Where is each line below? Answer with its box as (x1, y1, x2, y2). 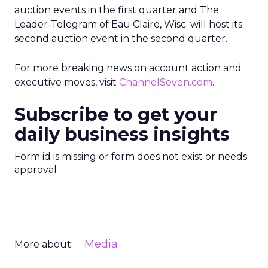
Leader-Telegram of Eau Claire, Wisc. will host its (14, 19, 242, 30)
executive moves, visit (14, 77, 119, 88)
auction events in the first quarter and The (14, 4, 219, 16)
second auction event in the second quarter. (14, 33, 227, 44)
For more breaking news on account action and (14, 62, 242, 74)
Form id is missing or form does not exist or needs (14, 151, 247, 162)
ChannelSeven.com (119, 77, 212, 88)
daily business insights (14, 123, 230, 145)
